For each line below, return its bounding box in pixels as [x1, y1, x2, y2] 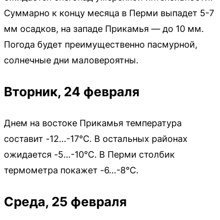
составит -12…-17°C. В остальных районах [4, 133, 188, 144]
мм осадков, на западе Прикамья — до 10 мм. [4, 23, 204, 34]
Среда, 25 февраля [4, 193, 127, 209]
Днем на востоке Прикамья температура [4, 117, 182, 128]
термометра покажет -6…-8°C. [4, 165, 138, 175]
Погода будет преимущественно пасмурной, [4, 39, 197, 50]
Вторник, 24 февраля [4, 83, 139, 99]
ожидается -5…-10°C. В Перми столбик [4, 149, 175, 160]
